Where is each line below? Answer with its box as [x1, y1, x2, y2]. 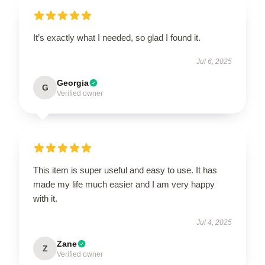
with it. [33, 193, 57, 203]
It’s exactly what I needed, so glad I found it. [33, 32, 201, 43]
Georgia [57, 77, 89, 88]
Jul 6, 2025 [196, 57, 232, 66]
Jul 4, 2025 [196, 218, 232, 227]
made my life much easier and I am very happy [33, 179, 215, 189]
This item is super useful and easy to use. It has [33, 164, 217, 175]
